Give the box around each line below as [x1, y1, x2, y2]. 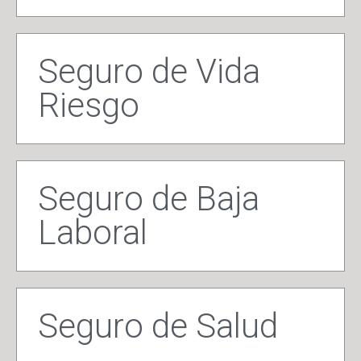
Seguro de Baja [38, 179, 259, 219]
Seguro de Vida [38, 52, 260, 92]
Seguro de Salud [38, 306, 278, 346]
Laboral [38, 213, 147, 253]
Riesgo [38, 85, 139, 126]
